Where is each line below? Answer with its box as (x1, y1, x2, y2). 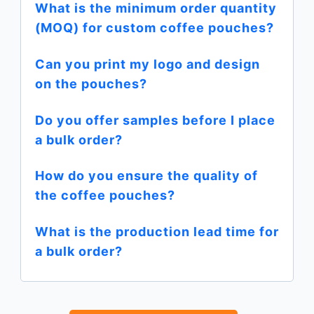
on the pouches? (34, 76, 147, 91)
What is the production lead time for (34, 224, 279, 240)
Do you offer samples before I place (34, 112, 275, 128)
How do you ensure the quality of (34, 168, 258, 184)
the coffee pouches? (34, 188, 175, 203)
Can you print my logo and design (34, 56, 260, 71)
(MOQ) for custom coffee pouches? (34, 20, 274, 35)
